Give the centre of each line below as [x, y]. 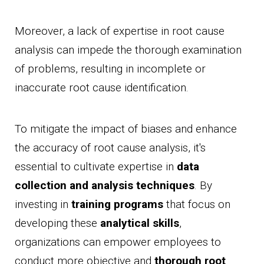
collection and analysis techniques [105, 186]
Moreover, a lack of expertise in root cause [120, 31]
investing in [43, 204]
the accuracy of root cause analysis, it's [110, 148]
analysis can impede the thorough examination [128, 50]
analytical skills [140, 223]
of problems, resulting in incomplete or [110, 69]
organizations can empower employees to [118, 242]
